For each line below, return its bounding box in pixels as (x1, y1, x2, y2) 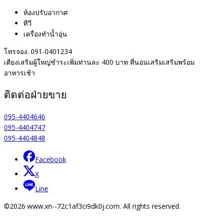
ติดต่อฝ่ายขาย (4, 89, 67, 101)
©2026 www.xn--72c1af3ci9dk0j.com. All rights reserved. (4, 201, 181, 211)
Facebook (35, 154, 66, 164)
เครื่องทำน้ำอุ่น (23, 29, 67, 38)
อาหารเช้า (4, 68, 35, 77)
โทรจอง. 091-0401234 (4, 46, 72, 56)
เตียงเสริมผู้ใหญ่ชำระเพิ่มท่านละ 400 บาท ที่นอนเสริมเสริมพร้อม (4, 57, 195, 67)
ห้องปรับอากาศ (23, 7, 68, 17)
